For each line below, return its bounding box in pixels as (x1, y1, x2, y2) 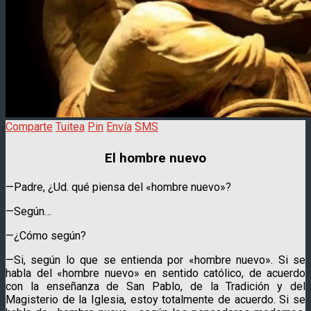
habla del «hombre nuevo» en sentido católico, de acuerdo (6, 266, 305, 280)
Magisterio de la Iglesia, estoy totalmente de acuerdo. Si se (6, 292, 305, 306)
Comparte (6, 119, 53, 133)
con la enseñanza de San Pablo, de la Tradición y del (6, 279, 305, 293)
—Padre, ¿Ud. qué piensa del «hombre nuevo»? (6, 180, 231, 194)
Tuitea (56, 119, 85, 133)
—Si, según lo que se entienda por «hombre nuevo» (6, 253, 271, 267)
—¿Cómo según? (6, 228, 86, 242)
